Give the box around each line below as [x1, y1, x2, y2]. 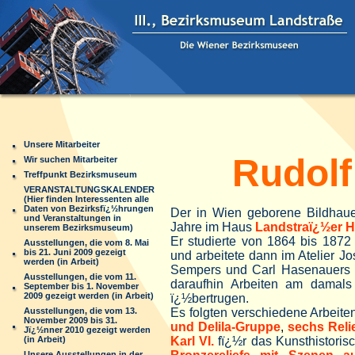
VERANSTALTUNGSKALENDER [24, 185, 155, 194]
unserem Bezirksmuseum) [24, 223, 133, 232]
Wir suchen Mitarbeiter [24, 155, 117, 164]
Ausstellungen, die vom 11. [24, 272, 136, 281]
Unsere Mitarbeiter [24, 139, 100, 149]
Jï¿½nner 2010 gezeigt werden [24, 325, 151, 334]
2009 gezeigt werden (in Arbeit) [24, 291, 154, 300]
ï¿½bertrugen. [170, 292, 249, 305]
